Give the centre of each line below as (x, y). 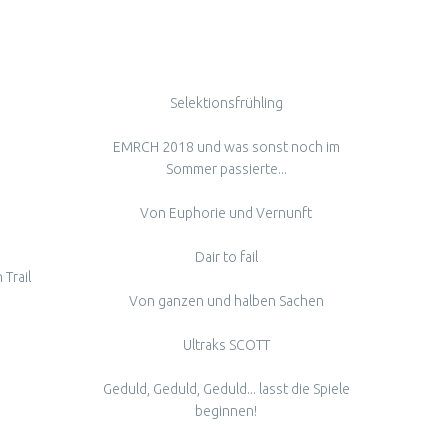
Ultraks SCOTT (226, 344)
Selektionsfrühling (226, 102)
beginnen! (226, 410)
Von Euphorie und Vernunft (226, 212)
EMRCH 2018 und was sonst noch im (226, 146)
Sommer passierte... (226, 168)
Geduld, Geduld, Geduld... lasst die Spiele (226, 388)
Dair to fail (226, 256)
